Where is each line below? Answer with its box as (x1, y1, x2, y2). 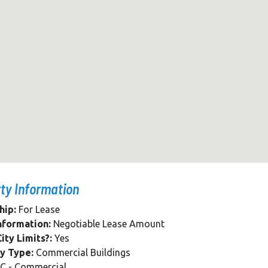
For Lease (16, 204, 60, 215)
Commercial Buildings (33, 247, 130, 258)
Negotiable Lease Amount (51, 218, 165, 230)
